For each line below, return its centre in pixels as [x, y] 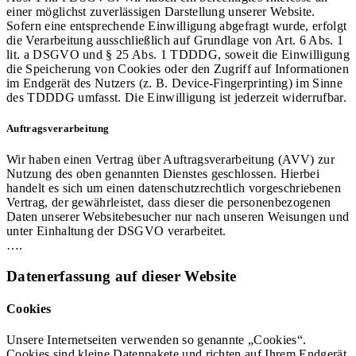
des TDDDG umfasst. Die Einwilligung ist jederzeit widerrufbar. [176, 97]
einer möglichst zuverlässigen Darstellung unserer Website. [161, 11]
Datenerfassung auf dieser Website [122, 276]
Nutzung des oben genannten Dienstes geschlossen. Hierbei [163, 174]
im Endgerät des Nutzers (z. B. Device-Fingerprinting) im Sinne [174, 83]
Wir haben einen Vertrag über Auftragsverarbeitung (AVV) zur [170, 160]
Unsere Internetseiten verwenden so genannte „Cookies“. [157, 340]
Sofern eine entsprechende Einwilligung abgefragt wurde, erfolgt [177, 25]
